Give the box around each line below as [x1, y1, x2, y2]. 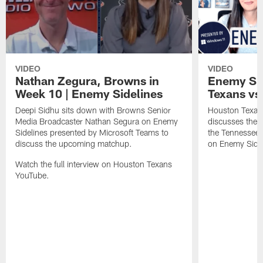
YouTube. [15, 170, 50, 181]
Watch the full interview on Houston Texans [15, 159, 173, 170]
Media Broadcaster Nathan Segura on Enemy [15, 116, 178, 127]
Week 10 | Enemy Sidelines [15, 86, 163, 101]
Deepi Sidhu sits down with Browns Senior [15, 105, 171, 116]
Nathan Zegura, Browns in [15, 73, 160, 88]
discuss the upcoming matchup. [15, 139, 133, 149]
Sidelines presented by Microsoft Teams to [15, 127, 169, 138]
